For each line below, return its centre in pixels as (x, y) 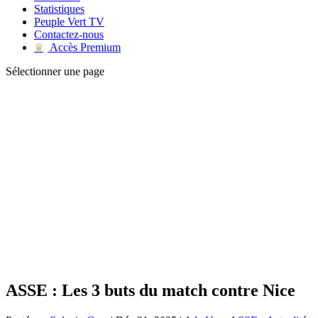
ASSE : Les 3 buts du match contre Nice (150, 290)
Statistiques (59, 9)
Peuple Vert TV (69, 22)
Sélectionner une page (55, 71)
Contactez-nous (69, 34)
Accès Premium (84, 47)
